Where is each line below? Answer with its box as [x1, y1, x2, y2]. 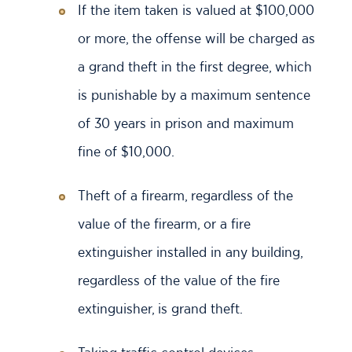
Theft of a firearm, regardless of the [78, 187, 293, 203]
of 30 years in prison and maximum [78, 115, 294, 131]
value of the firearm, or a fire [78, 215, 251, 232]
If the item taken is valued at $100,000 [78, 2, 314, 18]
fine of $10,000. [78, 143, 174, 159]
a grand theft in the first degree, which [78, 58, 312, 75]
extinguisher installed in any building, [78, 244, 302, 260]
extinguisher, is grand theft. [78, 300, 243, 317]
